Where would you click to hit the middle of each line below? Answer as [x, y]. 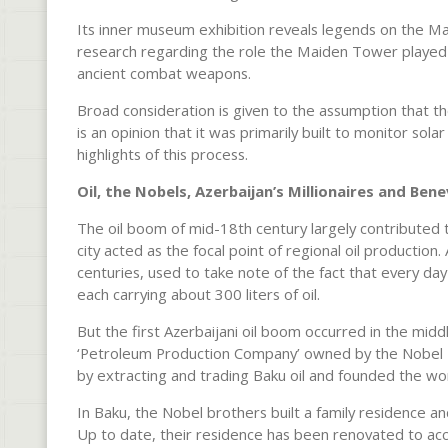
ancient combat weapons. [164, 72]
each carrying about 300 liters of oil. [198, 293]
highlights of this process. [162, 153]
